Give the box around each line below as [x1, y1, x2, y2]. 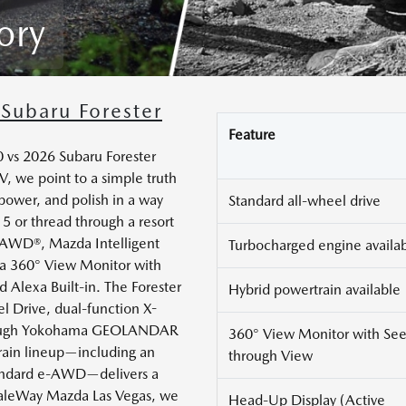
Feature [228, 126, 275, 144]
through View [228, 347, 313, 365]
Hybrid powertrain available [228, 281, 401, 299]
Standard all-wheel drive [228, 192, 381, 210]
